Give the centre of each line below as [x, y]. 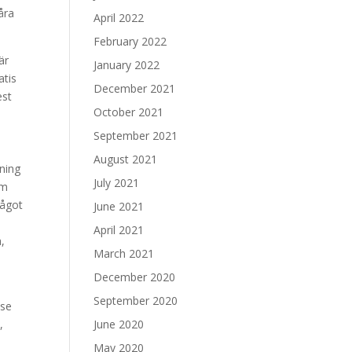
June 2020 [119, 324]
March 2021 [124, 253]
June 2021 [119, 206]
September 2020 [136, 301]
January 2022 [127, 65]
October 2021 [129, 112]
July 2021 [117, 183]
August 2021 [126, 159]
